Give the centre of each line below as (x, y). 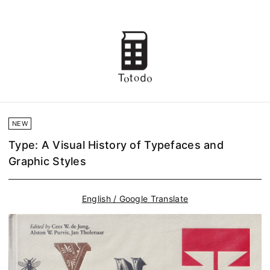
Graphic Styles (47, 162)
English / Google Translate (135, 199)
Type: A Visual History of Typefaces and (116, 145)
